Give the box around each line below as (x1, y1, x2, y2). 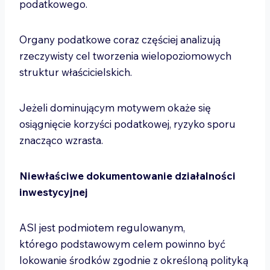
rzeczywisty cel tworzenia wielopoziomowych (19, 49, 231, 62)
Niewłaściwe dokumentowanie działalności (19, 169, 236, 182)
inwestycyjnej (19, 186, 88, 198)
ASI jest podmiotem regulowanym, (19, 221, 185, 234)
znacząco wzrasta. (19, 134, 105, 146)
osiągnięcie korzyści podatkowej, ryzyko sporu (19, 118, 236, 130)
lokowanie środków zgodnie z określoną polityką (19, 254, 248, 266)
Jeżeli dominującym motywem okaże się (19, 101, 211, 114)
